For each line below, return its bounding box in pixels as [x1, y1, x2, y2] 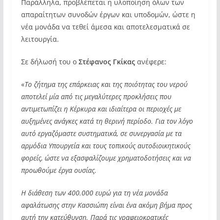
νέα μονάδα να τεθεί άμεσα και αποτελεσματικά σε [21, 22, 190, 31]
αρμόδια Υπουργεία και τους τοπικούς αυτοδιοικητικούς [21, 140, 191, 150]
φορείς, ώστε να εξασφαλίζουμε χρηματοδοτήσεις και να [21, 153, 191, 163]
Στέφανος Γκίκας [78, 56, 137, 66]
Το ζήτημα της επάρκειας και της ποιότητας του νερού [24, 79, 188, 89]
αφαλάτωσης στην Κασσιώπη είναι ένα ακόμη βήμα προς [21, 200, 192, 210]
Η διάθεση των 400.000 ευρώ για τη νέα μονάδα [21, 188, 168, 197]
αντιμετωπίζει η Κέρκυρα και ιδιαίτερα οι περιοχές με [21, 104, 181, 113]
